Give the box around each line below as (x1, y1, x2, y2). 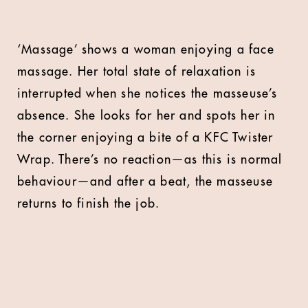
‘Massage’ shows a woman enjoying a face (17, 43, 274, 56)
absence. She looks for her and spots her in (17, 109, 276, 122)
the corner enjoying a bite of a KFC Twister (17, 131, 274, 144)
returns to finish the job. (17, 197, 160, 210)
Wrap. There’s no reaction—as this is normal (17, 153, 283, 166)
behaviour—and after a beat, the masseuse (17, 175, 274, 188)
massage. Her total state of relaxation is (17, 65, 256, 78)
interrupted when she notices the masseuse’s (17, 87, 278, 100)
